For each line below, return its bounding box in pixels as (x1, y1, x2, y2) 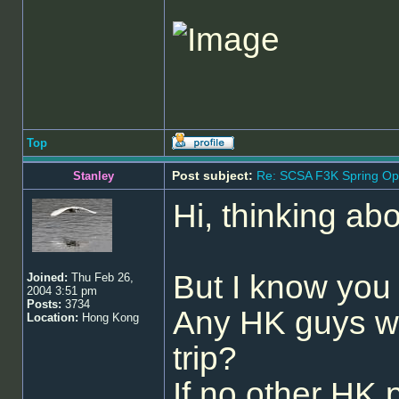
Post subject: (172, 168, 253, 183)
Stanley (73, 169, 114, 183)
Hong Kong (78, 311, 139, 324)
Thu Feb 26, (68, 271, 134, 284)
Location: (27, 311, 78, 324)
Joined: (27, 271, 68, 284)
